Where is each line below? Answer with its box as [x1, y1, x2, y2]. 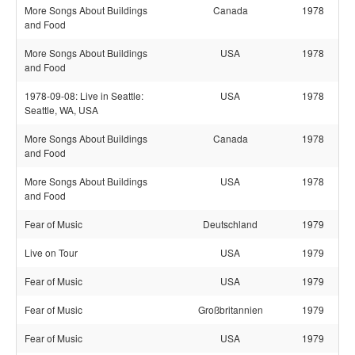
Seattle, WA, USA [25, 103, 98, 116]
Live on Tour [25, 246, 78, 259]
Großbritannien [197, 303, 263, 316]
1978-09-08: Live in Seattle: [25, 89, 143, 102]
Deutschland [203, 217, 258, 231]
